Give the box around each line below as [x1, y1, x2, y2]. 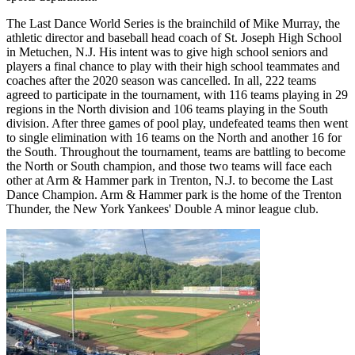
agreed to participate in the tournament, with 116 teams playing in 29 [6, 87, 348, 101]
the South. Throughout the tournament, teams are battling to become [6, 144, 345, 158]
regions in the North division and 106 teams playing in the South [6, 101, 328, 116]
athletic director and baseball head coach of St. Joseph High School [6, 30, 342, 44]
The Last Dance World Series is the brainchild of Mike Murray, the [6, 16, 340, 30]
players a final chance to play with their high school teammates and [6, 59, 340, 73]
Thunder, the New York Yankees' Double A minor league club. [6, 201, 319, 216]
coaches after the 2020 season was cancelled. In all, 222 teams [6, 73, 316, 87]
